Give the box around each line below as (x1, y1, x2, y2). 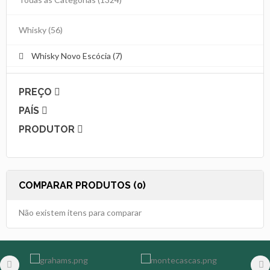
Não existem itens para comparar (19, 207, 142, 218)
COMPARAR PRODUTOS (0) (19, 179, 146, 191)
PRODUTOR (19, 123, 77, 135)
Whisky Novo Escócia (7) (30, 50, 122, 61)
